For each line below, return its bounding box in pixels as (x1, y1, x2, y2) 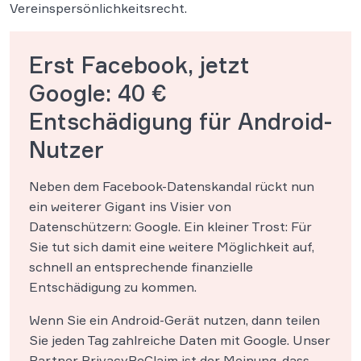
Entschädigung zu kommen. (29, 279, 197, 295)
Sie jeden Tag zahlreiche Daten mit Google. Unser (29, 332, 330, 348)
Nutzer (29, 135, 104, 164)
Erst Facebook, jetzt (29, 51, 250, 79)
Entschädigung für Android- (29, 107, 332, 135)
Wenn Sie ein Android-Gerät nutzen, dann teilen (29, 312, 320, 328)
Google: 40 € (29, 79, 167, 107)
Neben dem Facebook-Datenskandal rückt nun (29, 178, 314, 194)
